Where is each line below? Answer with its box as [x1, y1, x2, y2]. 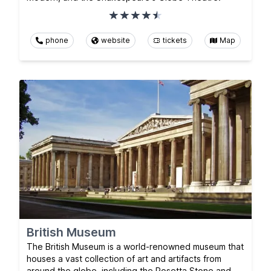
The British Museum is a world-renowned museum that [27, 241, 244, 252]
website [101, 35, 130, 45]
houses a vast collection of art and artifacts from [27, 253, 221, 264]
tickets [163, 35, 187, 45]
